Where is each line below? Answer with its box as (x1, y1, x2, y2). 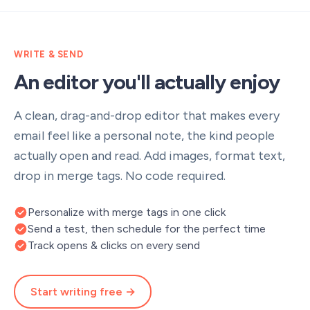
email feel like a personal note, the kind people (14, 128, 275, 143)
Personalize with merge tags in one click (28, 206, 226, 219)
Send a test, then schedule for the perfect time (28, 222, 266, 235)
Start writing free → (30, 284, 136, 298)
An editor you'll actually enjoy (14, 69, 280, 95)
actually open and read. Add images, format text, (14, 148, 285, 163)
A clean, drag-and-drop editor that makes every (14, 108, 280, 123)
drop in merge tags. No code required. (14, 168, 226, 183)
